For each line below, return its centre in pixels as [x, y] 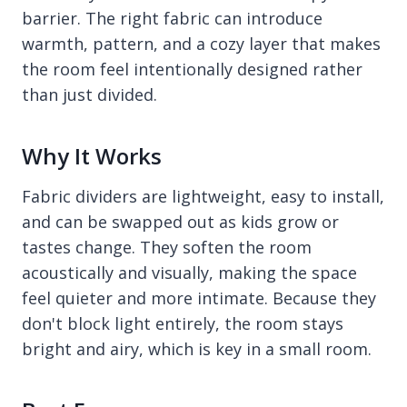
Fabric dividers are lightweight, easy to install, [203, 197]
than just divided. [89, 95]
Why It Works [92, 156]
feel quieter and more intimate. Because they [199, 298]
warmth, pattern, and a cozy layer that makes [201, 44]
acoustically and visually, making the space [189, 273]
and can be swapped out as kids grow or [180, 222]
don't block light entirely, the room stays [183, 324]
